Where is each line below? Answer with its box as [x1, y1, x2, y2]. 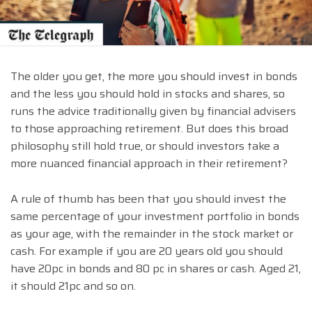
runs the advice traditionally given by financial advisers [10, 102, 296, 120]
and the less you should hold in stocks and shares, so [10, 85, 285, 103]
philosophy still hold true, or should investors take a [10, 137, 279, 155]
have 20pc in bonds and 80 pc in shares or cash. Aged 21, [10, 260, 301, 278]
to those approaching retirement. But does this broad [10, 120, 288, 138]
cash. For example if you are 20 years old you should [10, 242, 283, 260]
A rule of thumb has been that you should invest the [10, 190, 286, 208]
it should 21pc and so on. [10, 277, 136, 295]
